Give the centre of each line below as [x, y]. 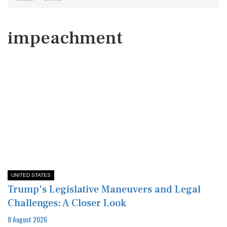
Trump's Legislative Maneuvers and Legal [104, 189]
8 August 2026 [27, 219]
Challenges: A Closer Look [67, 203]
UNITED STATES [31, 175]
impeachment [65, 38]
